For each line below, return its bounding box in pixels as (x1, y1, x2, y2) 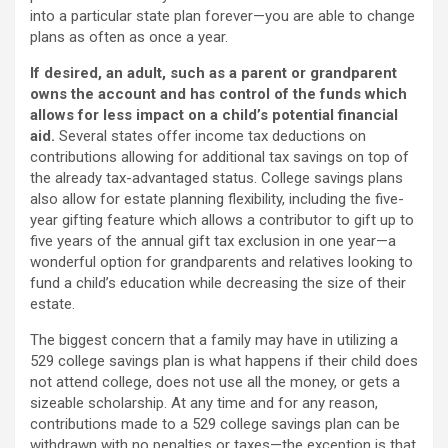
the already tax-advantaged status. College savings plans (30, 169, 403, 187)
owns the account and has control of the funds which (30, 85, 407, 103)
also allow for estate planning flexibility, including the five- (30, 190, 404, 208)
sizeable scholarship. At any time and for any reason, (30, 394, 378, 412)
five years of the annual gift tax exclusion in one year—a (30, 232, 396, 250)
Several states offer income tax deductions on (55, 127, 366, 145)
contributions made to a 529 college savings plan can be (30, 415, 400, 433)
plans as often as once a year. (30, 28, 228, 46)
